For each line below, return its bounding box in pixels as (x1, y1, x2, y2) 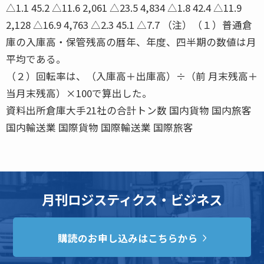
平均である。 (6, 51, 66, 66)
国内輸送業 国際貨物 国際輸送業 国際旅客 (6, 120, 193, 134)
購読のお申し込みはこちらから (58, 231, 199, 246)
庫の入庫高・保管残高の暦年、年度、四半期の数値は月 (6, 34, 256, 49)
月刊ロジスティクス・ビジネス (42, 189, 222, 209)
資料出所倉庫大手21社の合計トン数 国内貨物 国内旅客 (6, 103, 252, 117)
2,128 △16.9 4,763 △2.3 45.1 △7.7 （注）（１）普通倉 (6, 17, 252, 32)
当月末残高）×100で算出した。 (6, 85, 152, 100)
